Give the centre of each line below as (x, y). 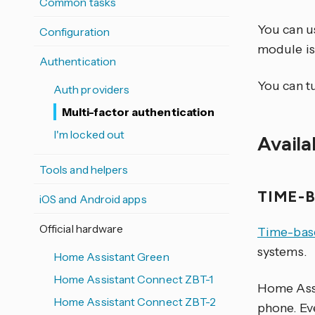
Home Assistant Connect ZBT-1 (134, 279)
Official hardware (82, 229)
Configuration (75, 32)
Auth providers (92, 89)
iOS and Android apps (93, 199)
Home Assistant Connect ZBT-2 (135, 302)
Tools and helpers (84, 169)
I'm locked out (89, 134)
